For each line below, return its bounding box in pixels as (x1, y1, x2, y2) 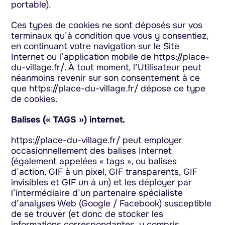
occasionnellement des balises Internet (11, 145, 172, 157)
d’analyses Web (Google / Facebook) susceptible (11, 198, 212, 209)
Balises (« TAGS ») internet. (11, 114, 126, 126)
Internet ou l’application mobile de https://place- (11, 51, 210, 63)
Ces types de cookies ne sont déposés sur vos (11, 20, 203, 31)
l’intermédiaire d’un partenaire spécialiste (11, 187, 183, 199)
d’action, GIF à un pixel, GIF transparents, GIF (11, 166, 198, 178)
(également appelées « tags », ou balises (11, 156, 177, 167)
